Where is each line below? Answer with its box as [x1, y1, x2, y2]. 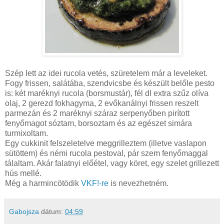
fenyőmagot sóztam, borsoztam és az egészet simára [5, 118, 192, 127]
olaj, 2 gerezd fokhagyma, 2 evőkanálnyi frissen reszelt [5, 98, 198, 107]
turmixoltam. [5, 128, 48, 137]
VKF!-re [79, 178, 108, 187]
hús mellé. [5, 168, 41, 177]
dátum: [41, 207, 65, 215]
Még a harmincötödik [5, 178, 79, 187]
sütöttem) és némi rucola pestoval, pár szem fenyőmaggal [5, 148, 208, 157]
